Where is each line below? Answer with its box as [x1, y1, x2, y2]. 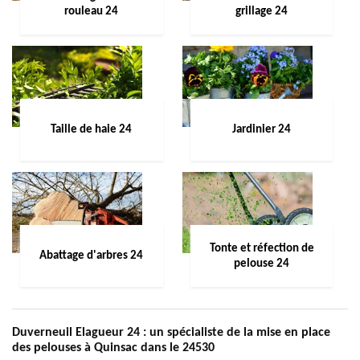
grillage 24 [235, 5, 288, 18]
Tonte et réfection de [209, 242, 314, 255]
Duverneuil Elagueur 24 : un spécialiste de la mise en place [12, 326, 330, 339]
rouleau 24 [64, 5, 119, 18]
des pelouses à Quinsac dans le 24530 [12, 342, 215, 354]
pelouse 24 [234, 257, 289, 270]
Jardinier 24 [232, 124, 291, 136]
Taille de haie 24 [51, 124, 133, 136]
